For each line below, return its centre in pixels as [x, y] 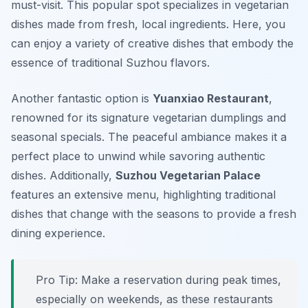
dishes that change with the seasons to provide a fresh [154, 214]
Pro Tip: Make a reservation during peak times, [158, 280]
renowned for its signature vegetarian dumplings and [148, 118]
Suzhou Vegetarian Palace [188, 176]
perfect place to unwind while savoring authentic [138, 156]
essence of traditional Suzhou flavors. [110, 63]
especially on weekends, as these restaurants [154, 299]
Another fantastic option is [82, 99]
